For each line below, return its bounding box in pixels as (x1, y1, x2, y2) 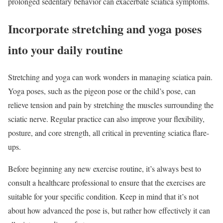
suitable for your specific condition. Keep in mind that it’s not (8, 191, 199, 202)
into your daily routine (8, 40, 123, 58)
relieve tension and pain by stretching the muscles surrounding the (8, 99, 214, 110)
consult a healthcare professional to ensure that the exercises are (8, 177, 206, 188)
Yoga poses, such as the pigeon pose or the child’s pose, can (8, 85, 196, 96)
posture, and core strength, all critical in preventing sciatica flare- (8, 127, 209, 138)
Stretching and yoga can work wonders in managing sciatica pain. (8, 71, 213, 82)
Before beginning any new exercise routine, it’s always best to (8, 163, 201, 174)
